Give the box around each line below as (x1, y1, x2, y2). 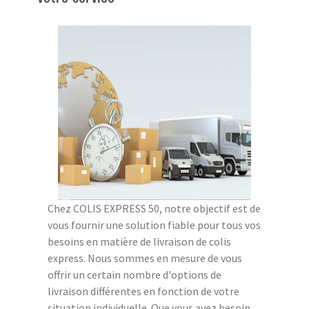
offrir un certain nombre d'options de (48, 267, 221, 281)
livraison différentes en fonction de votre (48, 283, 239, 298)
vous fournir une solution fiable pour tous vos (48, 217, 261, 232)
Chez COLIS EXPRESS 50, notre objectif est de (48, 201, 261, 215)
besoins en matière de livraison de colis (48, 234, 231, 248)
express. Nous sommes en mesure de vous (48, 250, 242, 265)
